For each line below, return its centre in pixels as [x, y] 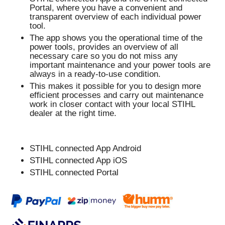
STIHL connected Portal [74, 173]
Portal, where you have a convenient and [106, 8]
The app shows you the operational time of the [116, 38]
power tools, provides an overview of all [104, 47]
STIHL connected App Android [86, 149]
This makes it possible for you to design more [116, 86]
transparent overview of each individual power [116, 17]
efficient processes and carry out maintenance [117, 95]
